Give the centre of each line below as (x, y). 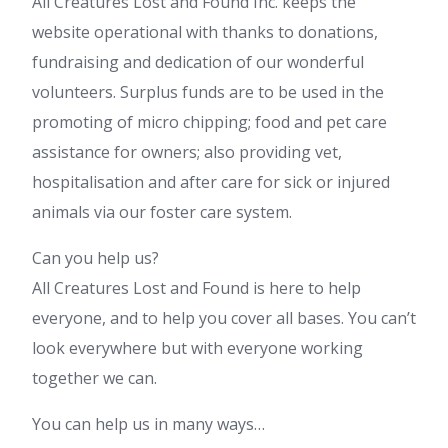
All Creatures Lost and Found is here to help (196, 288)
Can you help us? (95, 258)
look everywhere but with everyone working (197, 348)
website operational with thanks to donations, (205, 32)
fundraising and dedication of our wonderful (198, 62)
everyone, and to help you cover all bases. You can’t (224, 318)
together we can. (94, 378)
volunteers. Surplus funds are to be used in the (208, 92)
